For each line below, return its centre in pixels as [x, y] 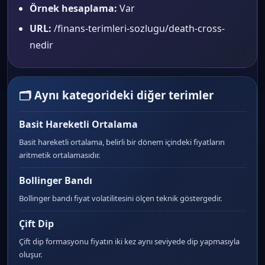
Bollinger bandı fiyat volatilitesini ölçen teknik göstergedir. [120, 198]
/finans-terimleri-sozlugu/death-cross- [138, 28]
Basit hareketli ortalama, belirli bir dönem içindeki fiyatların [122, 142]
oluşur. [30, 254]
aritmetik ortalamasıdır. [59, 155]
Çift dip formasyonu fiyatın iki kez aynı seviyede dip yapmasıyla [129, 241]
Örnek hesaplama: [73, 8]
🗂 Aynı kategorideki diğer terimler [116, 95]
